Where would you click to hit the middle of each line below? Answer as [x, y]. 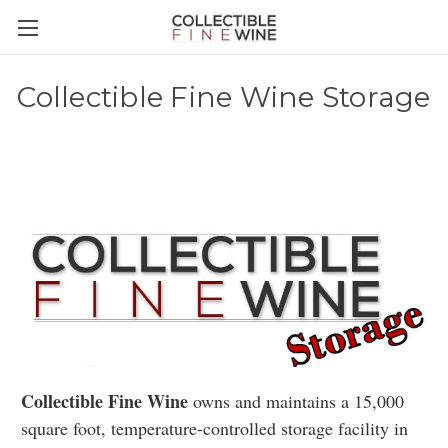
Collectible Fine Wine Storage [224, 97]
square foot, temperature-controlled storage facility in [214, 428]
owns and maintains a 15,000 [296, 401]
